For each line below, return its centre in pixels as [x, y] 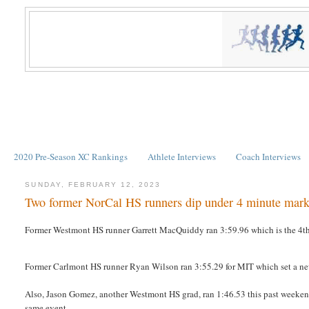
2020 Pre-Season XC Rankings [70, 156]
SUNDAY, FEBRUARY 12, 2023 [93, 184]
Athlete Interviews [182, 156]
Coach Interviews [269, 156]
